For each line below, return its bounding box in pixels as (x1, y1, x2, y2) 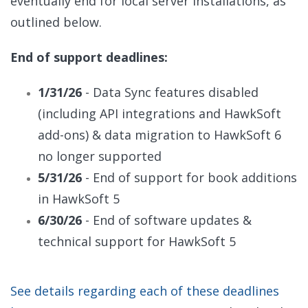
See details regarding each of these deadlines (10, 282, 279, 299)
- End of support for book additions (82, 168, 297, 186)
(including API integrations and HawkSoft (38, 104, 281, 122)
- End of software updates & (82, 211, 252, 228)
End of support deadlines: (10, 48, 168, 65)
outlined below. (10, 13, 102, 30)
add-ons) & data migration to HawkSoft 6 (38, 126, 281, 143)
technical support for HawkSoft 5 (38, 232, 236, 250)
